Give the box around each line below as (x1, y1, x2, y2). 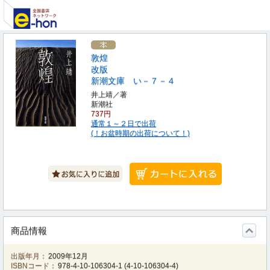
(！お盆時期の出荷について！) (91, 129, 190, 137)
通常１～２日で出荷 (91, 119, 156, 128)
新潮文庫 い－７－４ (91, 76, 175, 86)
